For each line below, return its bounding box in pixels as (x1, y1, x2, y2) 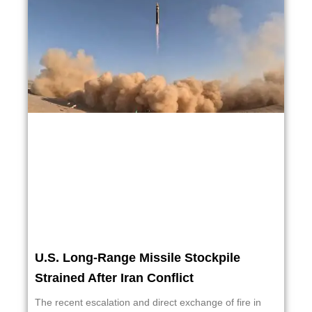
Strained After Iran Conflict (35, 271, 194, 286)
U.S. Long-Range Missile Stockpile (35, 251, 240, 265)
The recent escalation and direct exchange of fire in (35, 297, 261, 309)
